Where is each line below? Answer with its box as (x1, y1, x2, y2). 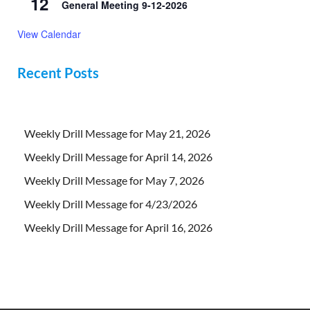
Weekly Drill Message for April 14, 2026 (24, 149, 212, 163)
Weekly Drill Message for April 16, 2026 (24, 220, 212, 234)
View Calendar (17, 26, 81, 41)
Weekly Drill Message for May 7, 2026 (24, 173, 204, 187)
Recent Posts (17, 64, 99, 81)
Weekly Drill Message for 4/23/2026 (24, 197, 197, 210)
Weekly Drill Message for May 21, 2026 (24, 126, 210, 140)
